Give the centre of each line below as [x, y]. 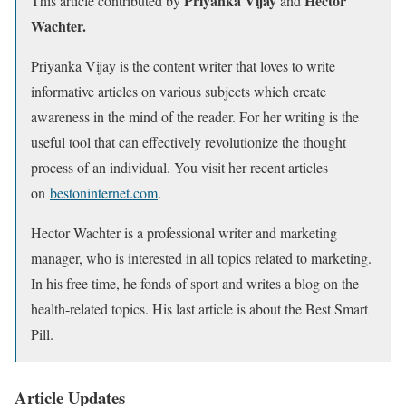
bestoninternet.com [104, 192]
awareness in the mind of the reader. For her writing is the [195, 116]
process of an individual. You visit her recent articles [179, 167]
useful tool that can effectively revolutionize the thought [188, 141]
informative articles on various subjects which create [179, 91]
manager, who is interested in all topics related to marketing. [201, 257]
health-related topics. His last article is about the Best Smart [199, 308]
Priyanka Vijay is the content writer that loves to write [183, 65]
